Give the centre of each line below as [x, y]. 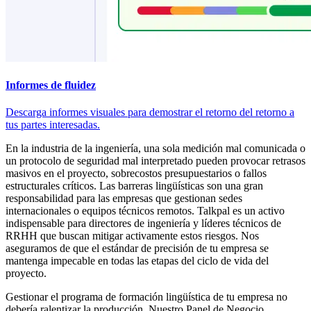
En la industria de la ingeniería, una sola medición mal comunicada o [155, 149]
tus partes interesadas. [53, 125]
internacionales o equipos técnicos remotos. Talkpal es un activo [145, 211]
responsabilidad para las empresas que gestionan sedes [124, 199]
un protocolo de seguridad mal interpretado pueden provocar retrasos [155, 161]
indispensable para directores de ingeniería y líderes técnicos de [143, 224]
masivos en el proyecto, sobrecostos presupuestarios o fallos [136, 174]
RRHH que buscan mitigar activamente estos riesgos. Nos [132, 236]
